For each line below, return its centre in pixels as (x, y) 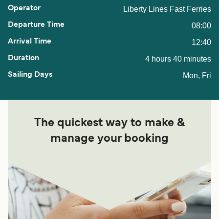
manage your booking (109, 139)
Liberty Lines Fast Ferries (167, 9)
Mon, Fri (197, 76)
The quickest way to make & (109, 123)
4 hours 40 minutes (178, 59)
